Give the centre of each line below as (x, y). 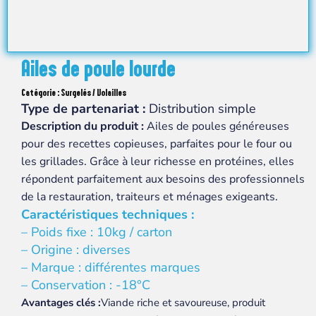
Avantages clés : (61, 303)
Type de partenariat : (83, 109)
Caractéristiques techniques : (108, 214)
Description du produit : (83, 126)
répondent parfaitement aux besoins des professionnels (163, 179)
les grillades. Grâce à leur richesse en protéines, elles (158, 162)
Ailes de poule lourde (98, 69)
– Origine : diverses (76, 250)
